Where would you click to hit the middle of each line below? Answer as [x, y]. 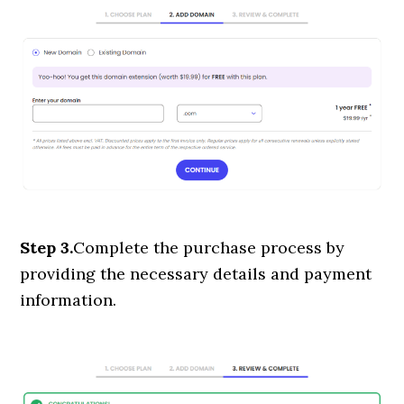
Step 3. [47, 248]
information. [69, 300]
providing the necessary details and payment [196, 274]
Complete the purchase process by [209, 248]
